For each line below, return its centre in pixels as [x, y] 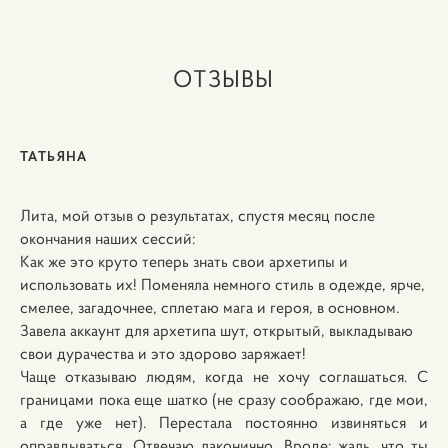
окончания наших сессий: [108, 238]
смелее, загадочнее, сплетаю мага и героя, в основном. [210, 307]
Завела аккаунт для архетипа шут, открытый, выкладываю [216, 330]
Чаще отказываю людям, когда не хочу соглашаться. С [224, 376]
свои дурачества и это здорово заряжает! [163, 353]
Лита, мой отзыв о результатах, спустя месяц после [197, 215]
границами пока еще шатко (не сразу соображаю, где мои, [224, 399]
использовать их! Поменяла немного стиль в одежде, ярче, [222, 284]
